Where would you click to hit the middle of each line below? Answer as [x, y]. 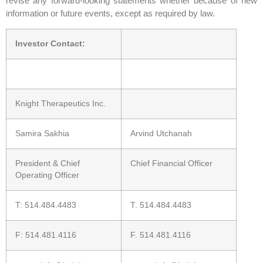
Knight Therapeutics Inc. [60, 104]
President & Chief [48, 164]
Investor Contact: [50, 44]
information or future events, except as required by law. [110, 14]
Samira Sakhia [42, 134]
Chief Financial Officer [171, 164]
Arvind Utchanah [161, 134]
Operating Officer [47, 176]
